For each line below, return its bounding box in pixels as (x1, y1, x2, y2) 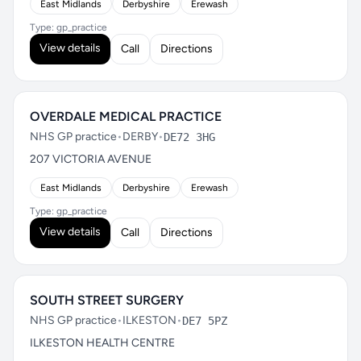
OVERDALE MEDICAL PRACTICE (30, 109, 222, 124)
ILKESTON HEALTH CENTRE (30, 336, 175, 350)
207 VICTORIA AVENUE (30, 152, 151, 166)
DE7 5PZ (182, 314, 227, 327)
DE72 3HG (164, 131, 215, 143)
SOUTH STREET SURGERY (30, 293, 184, 308)
